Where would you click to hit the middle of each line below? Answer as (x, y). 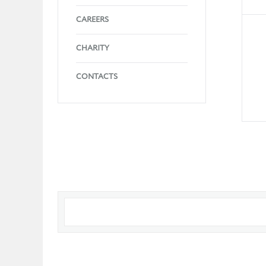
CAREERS (92, 20)
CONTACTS (97, 77)
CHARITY (93, 48)
